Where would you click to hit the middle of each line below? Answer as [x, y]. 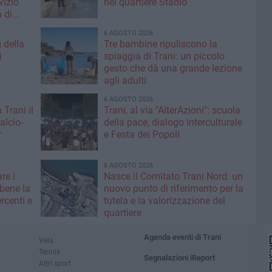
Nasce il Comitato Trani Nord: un [173, 177]
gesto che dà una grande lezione [173, 69]
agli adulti [125, 81]
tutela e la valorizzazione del [164, 201]
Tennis [49, 252]
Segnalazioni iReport [180, 258]
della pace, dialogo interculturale [173, 123]
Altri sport [55, 263]
